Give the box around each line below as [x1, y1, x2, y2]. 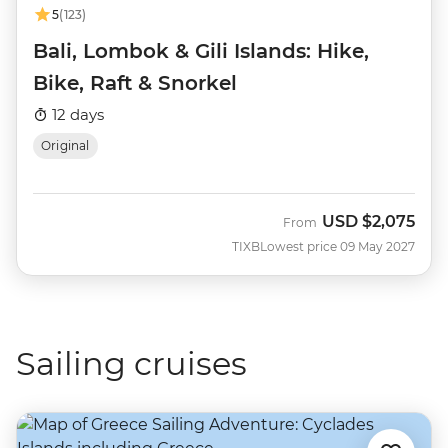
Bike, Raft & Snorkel [33, 71, 237, 96]
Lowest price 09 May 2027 [260, 239, 415, 255]
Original [41, 138, 90, 154]
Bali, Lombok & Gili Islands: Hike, [33, 39, 369, 64]
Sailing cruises [16, 344, 247, 384]
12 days [48, 105, 104, 125]
